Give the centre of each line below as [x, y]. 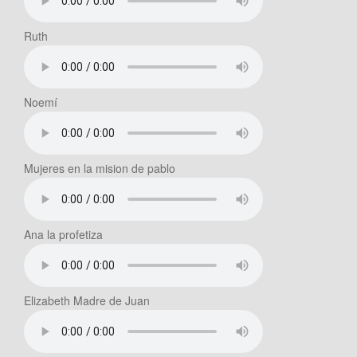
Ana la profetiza [63, 235]
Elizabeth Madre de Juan [87, 301]
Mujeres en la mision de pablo [100, 169]
